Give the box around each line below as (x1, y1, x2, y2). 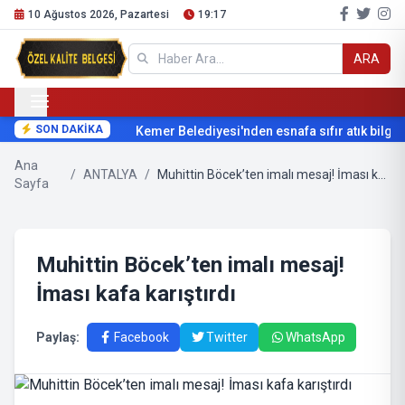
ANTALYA (83, 167, 138, 182)
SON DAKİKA (35, 123, 103, 136)
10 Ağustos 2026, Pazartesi (28, 8, 169, 21)
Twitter (206, 330, 248, 344)
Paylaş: (36, 330, 80, 344)
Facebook (113, 330, 169, 344)
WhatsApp (285, 330, 345, 344)
